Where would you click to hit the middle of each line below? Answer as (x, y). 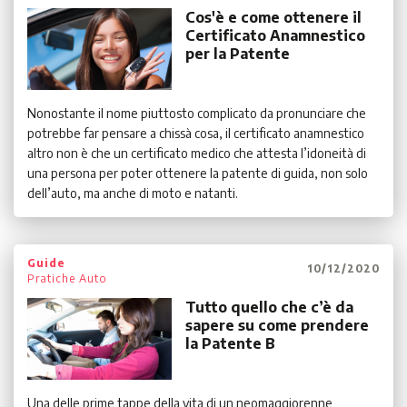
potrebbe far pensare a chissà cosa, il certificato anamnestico (196, 134)
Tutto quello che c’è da (270, 308)
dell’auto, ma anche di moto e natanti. (133, 194)
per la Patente (238, 54)
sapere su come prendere (278, 326)
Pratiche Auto (67, 279)
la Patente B (231, 344)
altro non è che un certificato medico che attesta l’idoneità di (197, 154)
